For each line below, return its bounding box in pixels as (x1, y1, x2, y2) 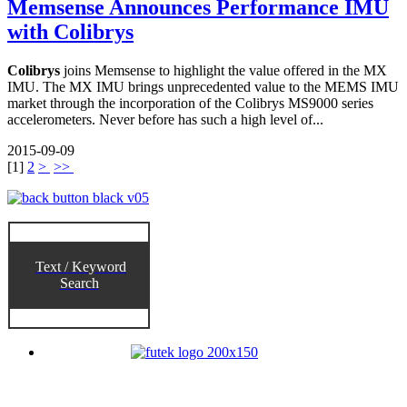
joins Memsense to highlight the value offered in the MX (60, 63, 387, 79)
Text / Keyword (35, 259, 126, 275)
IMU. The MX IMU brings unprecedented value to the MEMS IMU (7, 79, 399, 95)
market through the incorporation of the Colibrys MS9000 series (7, 95, 373, 112)
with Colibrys (7, 20, 134, 45)
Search (59, 275, 99, 292)
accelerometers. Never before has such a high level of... (7, 112, 323, 128)
